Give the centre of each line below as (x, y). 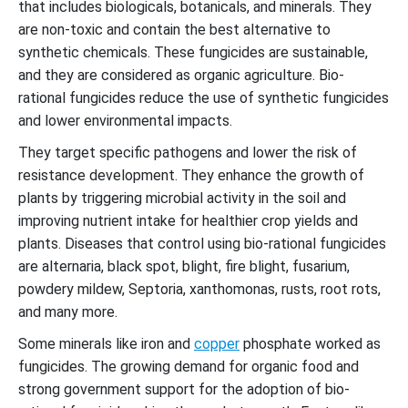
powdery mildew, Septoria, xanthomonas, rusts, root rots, (199, 289)
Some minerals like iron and (106, 343)
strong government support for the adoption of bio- (184, 389)
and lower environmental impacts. (125, 120)
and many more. (70, 311)
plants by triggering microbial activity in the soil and (182, 198)
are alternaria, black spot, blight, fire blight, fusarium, (184, 266)
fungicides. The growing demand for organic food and (189, 366)
